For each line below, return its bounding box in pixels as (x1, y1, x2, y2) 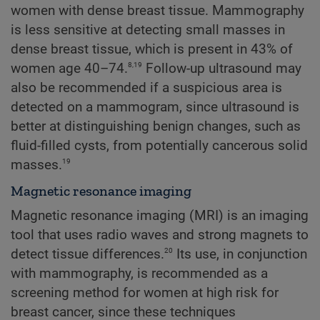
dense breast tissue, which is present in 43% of (11, 41, 293, 58)
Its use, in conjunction (173, 246, 307, 262)
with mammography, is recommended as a (11, 265, 268, 281)
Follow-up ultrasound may (142, 61, 301, 77)
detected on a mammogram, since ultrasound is (11, 99, 299, 116)
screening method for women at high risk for (11, 284, 279, 301)
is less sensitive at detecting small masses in (11, 22, 285, 39)
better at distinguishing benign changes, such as (11, 119, 301, 135)
